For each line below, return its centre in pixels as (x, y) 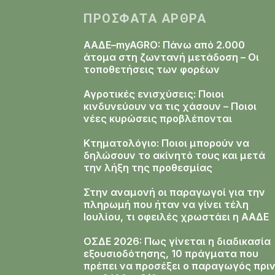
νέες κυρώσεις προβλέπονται (158, 118)
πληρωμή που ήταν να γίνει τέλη (166, 204)
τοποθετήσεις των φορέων (152, 69)
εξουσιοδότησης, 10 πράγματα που (171, 254)
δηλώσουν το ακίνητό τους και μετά (174, 155)
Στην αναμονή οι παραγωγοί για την (174, 192)
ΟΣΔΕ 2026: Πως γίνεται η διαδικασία (177, 241)
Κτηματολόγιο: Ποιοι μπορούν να (166, 143)
